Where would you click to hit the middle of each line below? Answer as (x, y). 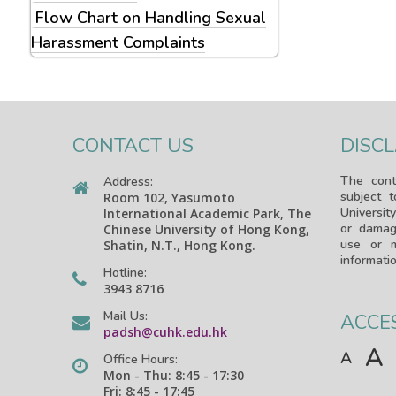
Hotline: (126, 273)
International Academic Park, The (208, 213)
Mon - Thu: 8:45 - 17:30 (174, 375)
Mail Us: (126, 316)
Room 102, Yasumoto (170, 198)
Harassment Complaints (118, 42)
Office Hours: (141, 359)
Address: (129, 182)
